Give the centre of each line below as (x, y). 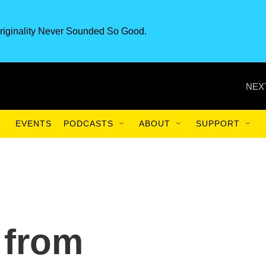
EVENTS (34, 123)
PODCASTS (88, 123)
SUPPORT (218, 123)
